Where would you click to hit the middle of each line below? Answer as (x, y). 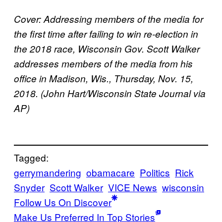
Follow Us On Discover (63, 202)
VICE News (133, 187)
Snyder (29, 187)
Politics (155, 172)
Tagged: (31, 158)
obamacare (111, 172)
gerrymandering (48, 172)
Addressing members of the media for (123, 19)
